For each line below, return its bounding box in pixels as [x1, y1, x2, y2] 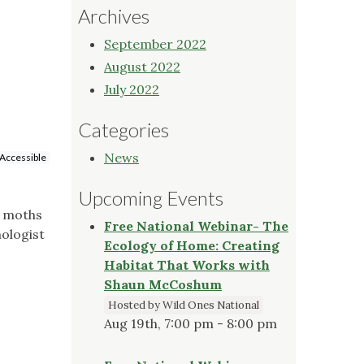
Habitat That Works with [104, 256, 270, 273]
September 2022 [104, 35, 206, 52]
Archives [78, 3, 149, 28]
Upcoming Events [78, 185, 223, 210]
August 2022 [104, 58, 180, 75]
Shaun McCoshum [104, 275, 222, 292]
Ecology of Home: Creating [104, 236, 279, 253]
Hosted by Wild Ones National [108, 297, 259, 312]
